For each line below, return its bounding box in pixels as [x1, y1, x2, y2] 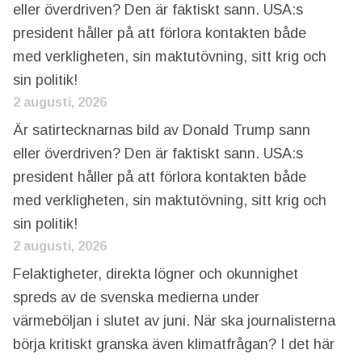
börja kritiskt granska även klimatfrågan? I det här [12, 335, 335, 352]
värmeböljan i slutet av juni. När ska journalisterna [12, 312, 335, 329]
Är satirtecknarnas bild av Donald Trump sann [12, 121, 310, 138]
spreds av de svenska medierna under [12, 288, 259, 305]
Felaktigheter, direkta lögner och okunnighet [12, 265, 298, 282]
